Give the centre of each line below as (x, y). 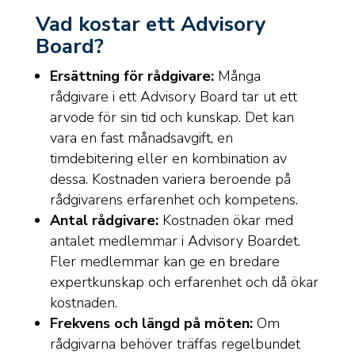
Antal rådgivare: (104, 220)
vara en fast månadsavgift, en (141, 138)
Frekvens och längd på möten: (151, 323)
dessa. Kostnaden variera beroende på (170, 179)
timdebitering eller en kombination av (168, 158)
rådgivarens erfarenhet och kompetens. (176, 200)
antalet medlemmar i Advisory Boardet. (175, 241)
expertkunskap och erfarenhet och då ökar (184, 282)
